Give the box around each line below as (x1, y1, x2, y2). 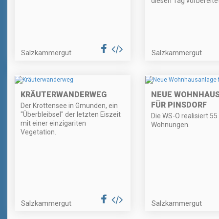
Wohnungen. (151, 120, 190, 129)
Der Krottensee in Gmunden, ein (21, 101, 118, 109)
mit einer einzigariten (21, 119, 86, 127)
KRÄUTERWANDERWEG (21, 89, 107, 99)
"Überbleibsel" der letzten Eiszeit (21, 110, 121, 118)
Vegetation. (21, 128, 56, 136)
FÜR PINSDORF (151, 100, 207, 109)
